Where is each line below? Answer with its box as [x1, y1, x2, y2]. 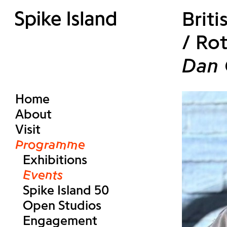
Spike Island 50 [23, 182, 109, 198]
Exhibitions [23, 152, 87, 168]
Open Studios [23, 197, 101, 213]
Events [23, 167, 63, 183]
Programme [15, 136, 85, 153]
